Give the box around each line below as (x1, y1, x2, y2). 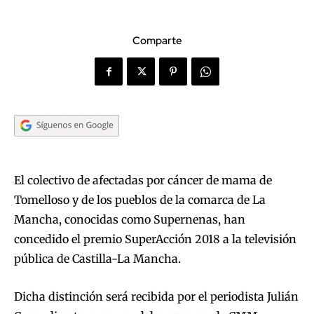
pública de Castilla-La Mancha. (14, 252, 181, 266)
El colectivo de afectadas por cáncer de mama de (14, 173, 272, 188)
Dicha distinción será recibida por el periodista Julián (14, 289, 299, 304)
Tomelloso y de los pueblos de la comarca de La (14, 193, 266, 207)
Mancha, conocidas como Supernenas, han (14, 212, 245, 227)
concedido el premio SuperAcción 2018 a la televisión (14, 232, 296, 247)
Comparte (132, 34, 182, 48)
